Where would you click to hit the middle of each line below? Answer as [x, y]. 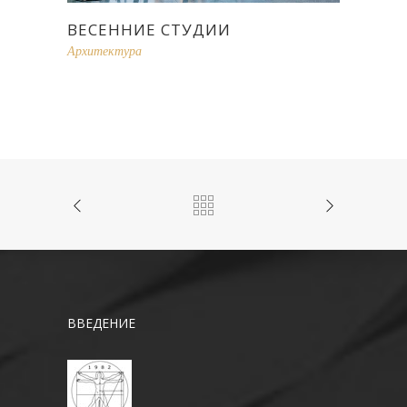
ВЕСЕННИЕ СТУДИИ [149, 29]
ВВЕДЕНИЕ [101, 323]
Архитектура [104, 50]
